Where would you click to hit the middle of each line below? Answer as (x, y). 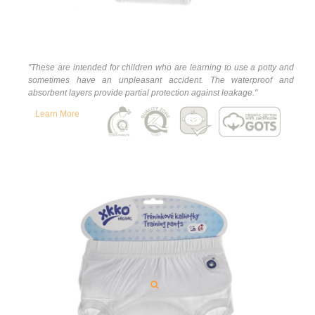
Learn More (57, 114)
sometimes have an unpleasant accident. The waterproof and (161, 81)
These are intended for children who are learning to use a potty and (162, 68)
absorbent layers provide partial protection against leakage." (143, 93)
